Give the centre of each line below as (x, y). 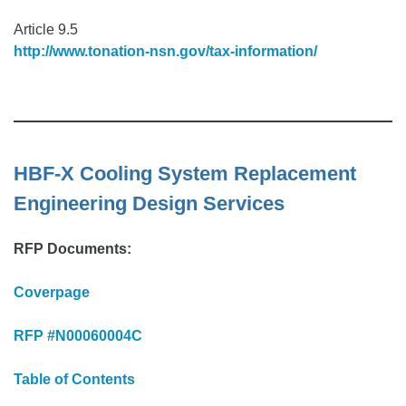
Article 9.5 (46, 29)
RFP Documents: (72, 248)
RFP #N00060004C (78, 335)
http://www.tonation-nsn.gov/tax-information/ (165, 51)
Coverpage (52, 292)
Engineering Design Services (149, 203)
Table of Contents (74, 379)
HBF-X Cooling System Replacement (185, 173)
